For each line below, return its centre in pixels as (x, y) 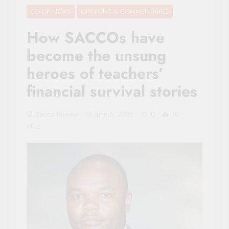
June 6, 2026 (114, 114)
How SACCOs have (96, 37)
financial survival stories (112, 91)
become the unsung (96, 55)
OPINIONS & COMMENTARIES (125, 11)
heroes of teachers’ (95, 73)
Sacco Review (57, 114)
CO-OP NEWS (51, 11)
